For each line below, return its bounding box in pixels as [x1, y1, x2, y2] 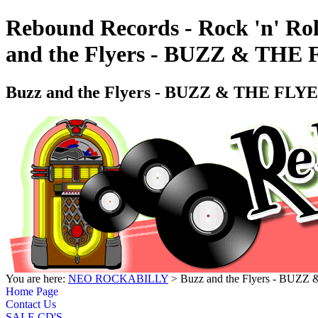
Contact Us [6, 297, 56, 310]
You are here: [6, 272, 68, 285]
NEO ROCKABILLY [68, 272, 168, 285]
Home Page [6, 285, 58, 297]
